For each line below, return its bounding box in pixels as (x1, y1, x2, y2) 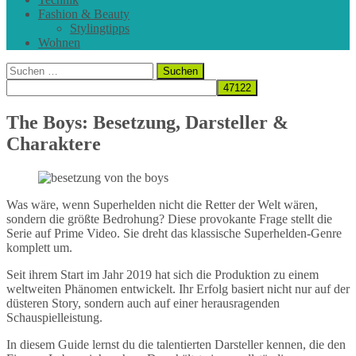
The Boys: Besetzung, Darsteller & (6, 111, 288, 133)
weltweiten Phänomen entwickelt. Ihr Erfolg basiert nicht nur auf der (6, 281, 350, 296)
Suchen (6, 62, 43, 75)
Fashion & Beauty (38, 7, 130, 21)
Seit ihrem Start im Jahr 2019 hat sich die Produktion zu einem (6, 267, 319, 281)
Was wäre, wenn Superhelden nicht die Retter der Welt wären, (6, 197, 318, 211)
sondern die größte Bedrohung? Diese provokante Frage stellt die (6, 211, 332, 226)
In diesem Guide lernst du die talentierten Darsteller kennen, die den (6, 337, 346, 351)
